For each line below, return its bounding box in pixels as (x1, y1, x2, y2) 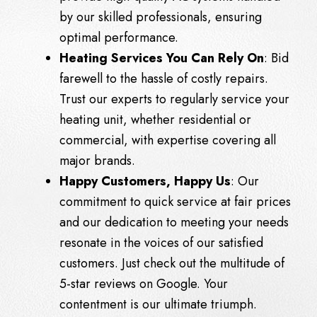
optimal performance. (59, 28, 178, 47)
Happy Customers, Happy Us (59, 171, 231, 190)
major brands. (59, 151, 135, 170)
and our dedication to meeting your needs (59, 212, 289, 231)
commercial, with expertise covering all (59, 130, 276, 149)
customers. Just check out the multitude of (59, 253, 284, 272)
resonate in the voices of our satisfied (59, 233, 263, 252)
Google (156, 274, 197, 293)
